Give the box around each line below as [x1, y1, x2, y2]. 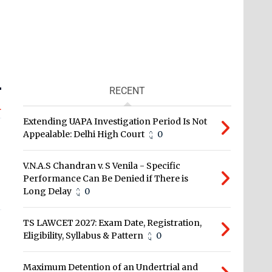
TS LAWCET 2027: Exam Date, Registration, [23, 217, 202, 229]
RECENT [109, 85, 146, 97]
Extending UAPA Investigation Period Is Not [23, 116, 208, 127]
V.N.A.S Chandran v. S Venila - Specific [23, 160, 181, 172]
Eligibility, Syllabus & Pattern [23, 230, 144, 242]
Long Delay [23, 186, 72, 197]
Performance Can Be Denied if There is [23, 173, 189, 185]
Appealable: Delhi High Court [23, 129, 145, 140]
